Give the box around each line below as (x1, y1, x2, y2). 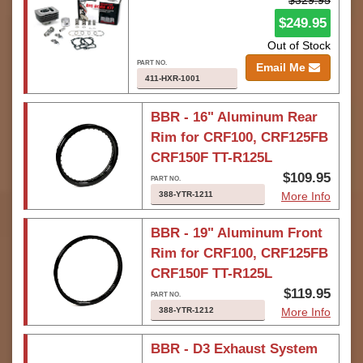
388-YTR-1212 (158, 305, 214, 314)
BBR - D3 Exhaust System (150, 341, 318, 357)
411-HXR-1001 (144, 74, 200, 83)
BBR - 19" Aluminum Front (150, 225, 322, 241)
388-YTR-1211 (158, 190, 213, 199)
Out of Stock (267, 39, 331, 52)
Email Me (256, 61, 309, 74)
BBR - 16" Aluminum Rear (150, 109, 318, 125)
